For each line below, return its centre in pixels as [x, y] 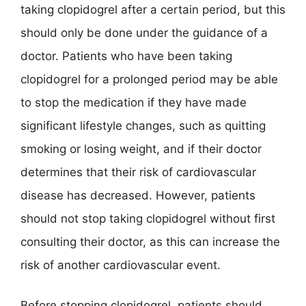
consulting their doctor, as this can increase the [150, 241]
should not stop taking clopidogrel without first [148, 218]
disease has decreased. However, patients [138, 195]
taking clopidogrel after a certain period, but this [153, 9]
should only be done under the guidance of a [144, 32]
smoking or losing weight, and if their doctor [141, 149]
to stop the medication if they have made [134, 102]
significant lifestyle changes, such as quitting [143, 125]
